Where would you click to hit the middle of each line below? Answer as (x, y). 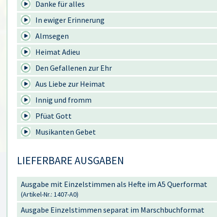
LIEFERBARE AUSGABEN (70, 160)
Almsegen (52, 36)
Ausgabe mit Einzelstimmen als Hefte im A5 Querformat (114, 184)
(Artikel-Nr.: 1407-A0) (50, 194)
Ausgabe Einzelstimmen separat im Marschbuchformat (113, 210)
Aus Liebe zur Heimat (70, 84)
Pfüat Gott (54, 116)
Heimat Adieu (58, 52)
